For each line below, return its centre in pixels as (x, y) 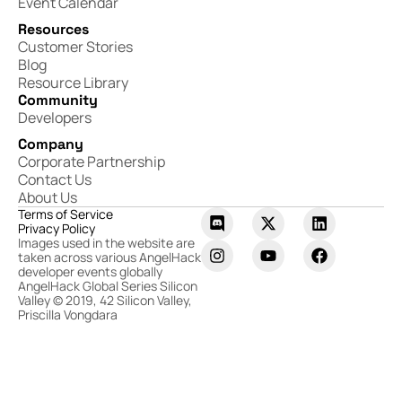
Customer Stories (75, 47)
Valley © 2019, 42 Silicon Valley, (105, 301)
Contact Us (55, 180)
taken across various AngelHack (109, 258)
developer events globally (90, 272)
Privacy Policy (57, 229)
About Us (48, 198)
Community (58, 100)
